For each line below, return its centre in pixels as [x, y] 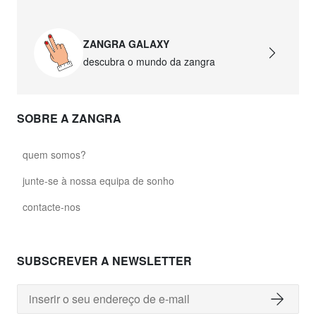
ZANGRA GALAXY [127, 44]
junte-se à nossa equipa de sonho [98, 181]
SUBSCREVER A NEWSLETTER [104, 261]
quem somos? [54, 155]
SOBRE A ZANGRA [69, 119]
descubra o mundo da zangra [150, 62]
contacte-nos [51, 207]
